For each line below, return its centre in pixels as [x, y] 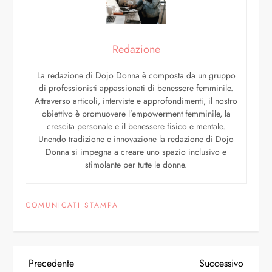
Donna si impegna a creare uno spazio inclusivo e [136, 151]
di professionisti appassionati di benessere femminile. [136, 88]
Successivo [221, 263]
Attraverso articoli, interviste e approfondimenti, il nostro [136, 100]
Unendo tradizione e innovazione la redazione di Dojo [136, 139]
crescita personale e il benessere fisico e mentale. [136, 126]
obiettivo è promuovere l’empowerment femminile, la [136, 113]
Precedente [52, 263]
